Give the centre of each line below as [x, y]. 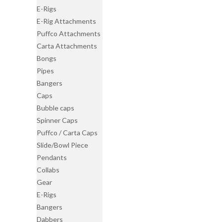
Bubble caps [56, 108]
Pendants [52, 157]
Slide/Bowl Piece [63, 145]
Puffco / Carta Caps [67, 133]
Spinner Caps [57, 120]
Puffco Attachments [69, 33]
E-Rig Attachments [67, 21]
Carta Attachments [67, 46]
